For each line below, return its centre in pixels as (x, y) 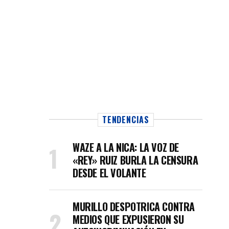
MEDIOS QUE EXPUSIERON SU (128, 219)
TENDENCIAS (126, 120)
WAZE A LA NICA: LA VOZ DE (126, 147)
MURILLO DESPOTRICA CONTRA (134, 207)
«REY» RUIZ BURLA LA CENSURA (135, 160)
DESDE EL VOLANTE (109, 173)
